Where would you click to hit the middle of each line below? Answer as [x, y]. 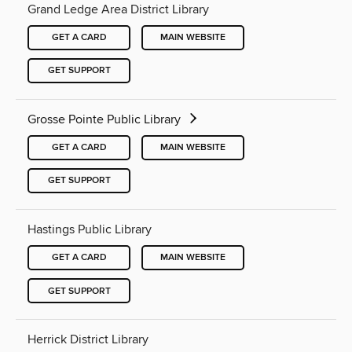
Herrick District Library [88, 340]
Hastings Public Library [90, 229]
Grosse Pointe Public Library [106, 119]
